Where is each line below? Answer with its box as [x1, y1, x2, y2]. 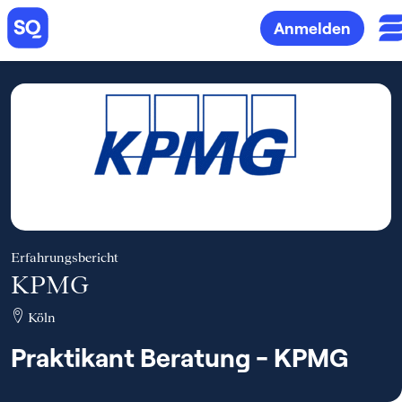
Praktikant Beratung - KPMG [11, 341, 348, 372]
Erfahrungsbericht [11, 249, 118, 265]
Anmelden [274, 17, 351, 38]
